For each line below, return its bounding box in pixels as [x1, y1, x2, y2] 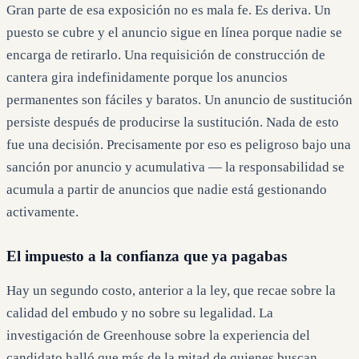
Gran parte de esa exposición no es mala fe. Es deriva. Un [6, 2, 331, 18]
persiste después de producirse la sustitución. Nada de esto [6, 115, 339, 131]
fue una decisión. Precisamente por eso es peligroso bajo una [6, 137, 351, 153]
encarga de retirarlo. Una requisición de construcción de [6, 47, 325, 63]
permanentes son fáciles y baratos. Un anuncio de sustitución [6, 92, 353, 108]
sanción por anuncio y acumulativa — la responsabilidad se [6, 159, 345, 175]
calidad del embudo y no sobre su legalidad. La [6, 305, 273, 321]
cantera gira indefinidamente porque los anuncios [6, 70, 288, 86]
